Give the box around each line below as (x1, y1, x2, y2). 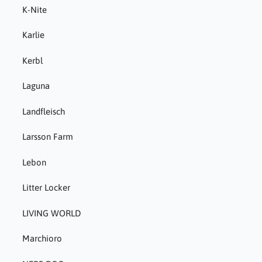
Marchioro (22, 233, 62, 244)
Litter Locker (22, 182, 70, 193)
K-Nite (22, 4, 47, 15)
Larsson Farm (22, 132, 73, 142)
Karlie (22, 30, 44, 40)
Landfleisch (22, 106, 65, 116)
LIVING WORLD (22, 208, 81, 218)
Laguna (22, 81, 50, 91)
